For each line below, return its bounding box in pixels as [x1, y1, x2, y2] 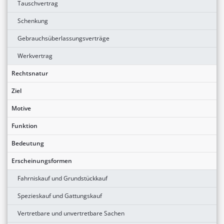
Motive [11, 103, 31, 112]
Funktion [11, 121, 37, 130]
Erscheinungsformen [11, 156, 72, 165]
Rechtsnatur [11, 68, 48, 77]
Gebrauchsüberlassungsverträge [17, 33, 109, 42]
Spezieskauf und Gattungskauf [17, 191, 102, 200]
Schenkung [17, 16, 48, 25]
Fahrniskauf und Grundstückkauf [17, 173, 107, 182]
